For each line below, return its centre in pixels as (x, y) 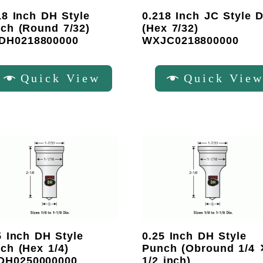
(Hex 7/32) (171, 28)
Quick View (60, 78)
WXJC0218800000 (190, 41)
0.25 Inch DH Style (194, 236)
